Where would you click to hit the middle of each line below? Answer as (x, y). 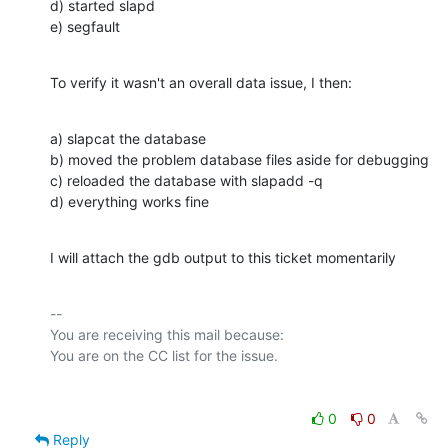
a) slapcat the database (128, 138)
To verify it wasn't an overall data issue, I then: (201, 82)
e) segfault (85, 26)
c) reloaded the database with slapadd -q (186, 180)
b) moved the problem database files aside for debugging (239, 159)
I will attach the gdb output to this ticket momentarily (223, 257)
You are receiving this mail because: (167, 334)
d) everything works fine (129, 201)
